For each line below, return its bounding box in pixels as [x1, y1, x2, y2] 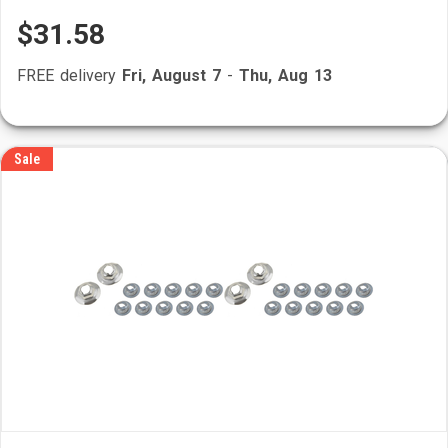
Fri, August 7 [122, 66, 221, 85]
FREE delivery [17, 66, 122, 85]
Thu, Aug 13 [239, 66, 332, 85]
